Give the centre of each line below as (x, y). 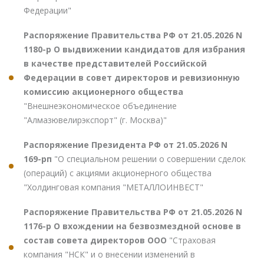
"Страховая (192, 240)
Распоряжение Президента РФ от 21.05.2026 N (126, 144)
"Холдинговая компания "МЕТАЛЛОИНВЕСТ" (113, 187)
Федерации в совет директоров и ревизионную (132, 77)
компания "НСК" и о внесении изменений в (109, 254)
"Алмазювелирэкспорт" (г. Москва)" (95, 120)
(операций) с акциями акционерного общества (118, 173)
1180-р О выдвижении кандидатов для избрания (134, 49)
